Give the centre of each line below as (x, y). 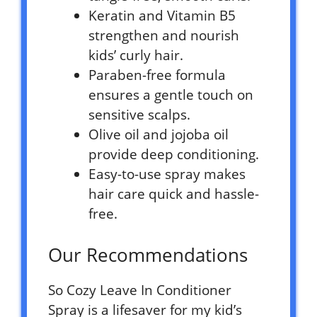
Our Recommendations (148, 254)
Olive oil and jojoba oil (158, 135)
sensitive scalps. (139, 115)
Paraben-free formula (157, 75)
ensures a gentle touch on (171, 95)
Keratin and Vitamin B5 (162, 16)
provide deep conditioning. (174, 155)
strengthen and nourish (164, 36)
